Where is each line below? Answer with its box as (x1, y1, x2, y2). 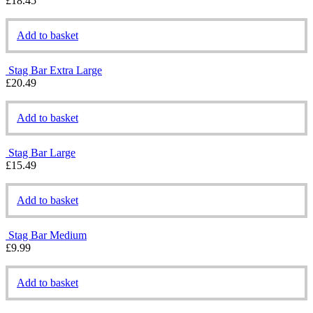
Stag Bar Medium (8, 228, 87, 241)
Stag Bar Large (8, 146, 75, 159)
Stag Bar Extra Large (8, 64, 102, 76)
